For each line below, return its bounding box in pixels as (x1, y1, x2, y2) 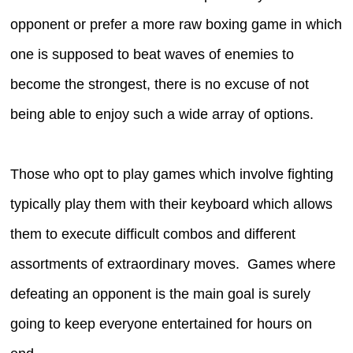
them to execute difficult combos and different (10, 225, 296, 242)
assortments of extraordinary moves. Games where (10, 255, 336, 272)
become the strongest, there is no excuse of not (10, 76, 310, 92)
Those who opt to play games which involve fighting (10, 165, 334, 182)
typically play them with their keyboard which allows (10, 195, 333, 212)
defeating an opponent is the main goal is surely (10, 285, 311, 302)
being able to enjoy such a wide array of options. (10, 106, 314, 122)
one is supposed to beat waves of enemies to (10, 46, 295, 62)
